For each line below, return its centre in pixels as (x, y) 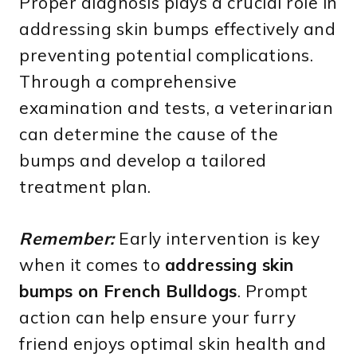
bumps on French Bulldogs (128, 290)
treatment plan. (85, 186)
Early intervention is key (217, 238)
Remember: (67, 238)
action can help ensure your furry (158, 317)
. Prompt (273, 290)
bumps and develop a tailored (143, 160)
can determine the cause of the (149, 133)
